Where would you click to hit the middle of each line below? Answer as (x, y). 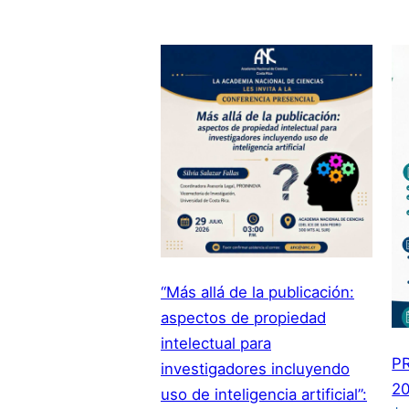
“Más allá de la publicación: (257, 293)
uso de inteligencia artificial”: (264, 395)
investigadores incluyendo (255, 369)
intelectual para (216, 344)
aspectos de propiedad (243, 318)
